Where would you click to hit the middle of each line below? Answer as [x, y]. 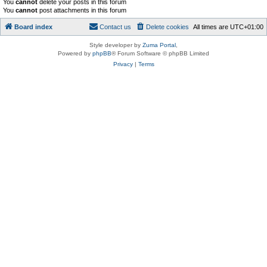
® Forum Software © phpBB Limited [160, 53]
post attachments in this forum [82, 10]
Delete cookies [167, 27]
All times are [212, 27]
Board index [33, 27]
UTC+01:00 [247, 27]
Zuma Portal [159, 45]
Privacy [123, 64]
